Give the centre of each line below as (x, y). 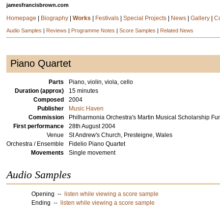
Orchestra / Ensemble (35, 144)
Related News (177, 30)
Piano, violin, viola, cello (101, 82)
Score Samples (138, 30)
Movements (48, 153)
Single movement (92, 153)
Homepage (22, 18)
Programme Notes (93, 30)
